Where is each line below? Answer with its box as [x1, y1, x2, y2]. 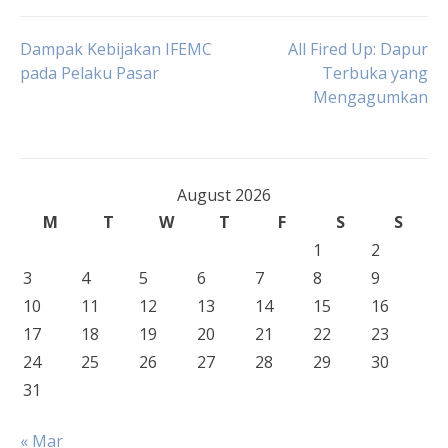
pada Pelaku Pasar [20, 62, 159, 84]
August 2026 [177, 184, 271, 206]
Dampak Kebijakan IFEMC [20, 38, 212, 60]
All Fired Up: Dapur [288, 38, 428, 60]
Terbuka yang [322, 62, 428, 84]
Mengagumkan [313, 86, 428, 108]
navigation [19, 87, 200, 134]
